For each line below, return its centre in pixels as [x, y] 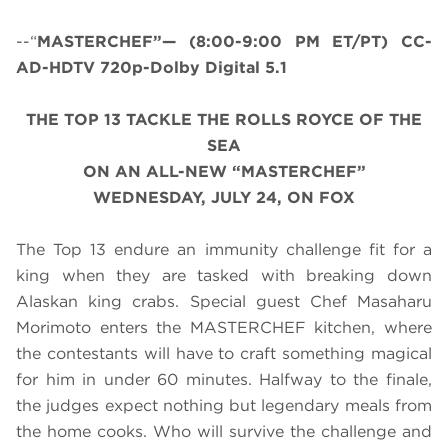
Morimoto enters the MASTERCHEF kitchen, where [224, 328]
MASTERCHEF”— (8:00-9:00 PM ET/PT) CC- [234, 42]
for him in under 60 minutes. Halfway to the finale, [224, 380]
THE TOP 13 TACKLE [109, 120]
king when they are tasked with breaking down [224, 276]
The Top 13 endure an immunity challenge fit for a [224, 250]
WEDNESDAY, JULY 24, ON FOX [224, 198]
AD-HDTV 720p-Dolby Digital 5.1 [151, 68]
